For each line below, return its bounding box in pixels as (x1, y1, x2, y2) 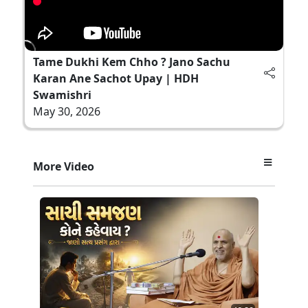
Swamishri (33, 87, 91, 102)
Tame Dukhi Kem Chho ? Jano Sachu (33, 54, 230, 69)
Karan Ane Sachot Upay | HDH (33, 70, 199, 86)
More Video (33, 158, 94, 174)
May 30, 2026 (33, 103, 100, 119)
